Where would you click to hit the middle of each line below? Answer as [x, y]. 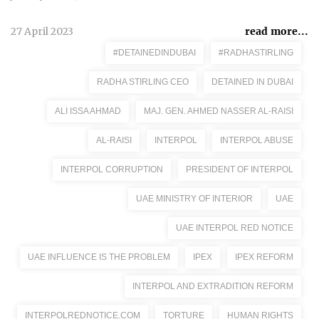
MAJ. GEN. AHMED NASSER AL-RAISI [219, 111]
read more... [277, 31]
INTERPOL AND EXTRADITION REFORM [213, 286]
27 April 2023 [42, 31]
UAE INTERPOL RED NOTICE [235, 228]
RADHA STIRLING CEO [143, 82]
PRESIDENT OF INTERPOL [240, 169]
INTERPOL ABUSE [257, 140]
